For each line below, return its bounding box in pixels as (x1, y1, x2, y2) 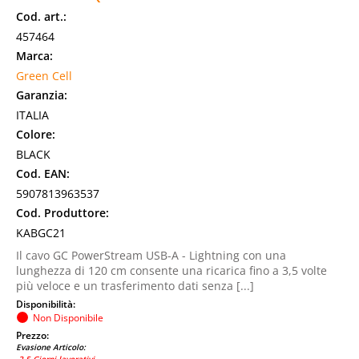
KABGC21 (16, 225, 66, 240)
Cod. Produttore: (16, 205, 109, 220)
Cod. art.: (16, 9, 67, 24)
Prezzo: (16, 329, 51, 341)
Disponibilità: (16, 297, 78, 310)
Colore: (16, 127, 55, 142)
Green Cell (16, 68, 72, 83)
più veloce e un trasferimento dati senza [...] (16, 278, 254, 293)
